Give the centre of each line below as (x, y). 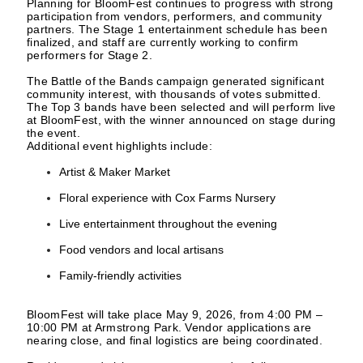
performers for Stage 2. (90, 55)
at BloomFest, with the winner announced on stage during (181, 120)
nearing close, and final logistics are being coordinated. (175, 340)
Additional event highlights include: (120, 146)
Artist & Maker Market (115, 172)
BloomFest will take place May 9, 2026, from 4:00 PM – (175, 314)
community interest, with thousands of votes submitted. (174, 94)
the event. (53, 133)
